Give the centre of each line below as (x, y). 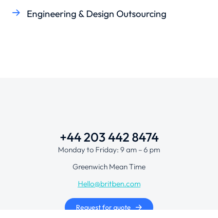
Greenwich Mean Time (109, 166)
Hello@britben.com (109, 183)
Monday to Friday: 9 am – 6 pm (109, 149)
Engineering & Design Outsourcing (97, 13)
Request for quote (103, 208)
